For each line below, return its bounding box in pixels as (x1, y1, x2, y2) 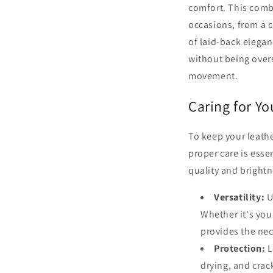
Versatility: (214, 190, 265, 204)
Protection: (214, 241, 266, 255)
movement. (188, 69, 238, 82)
